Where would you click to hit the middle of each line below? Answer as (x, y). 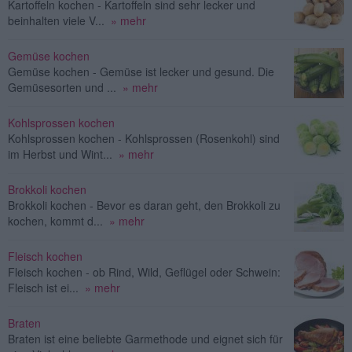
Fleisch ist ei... (43, 287)
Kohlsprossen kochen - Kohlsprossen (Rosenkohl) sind (144, 138)
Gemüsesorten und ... (62, 87)
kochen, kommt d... (55, 220)
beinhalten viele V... (56, 20)
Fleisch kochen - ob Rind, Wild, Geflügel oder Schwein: (144, 271)
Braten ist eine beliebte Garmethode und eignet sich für (145, 338)
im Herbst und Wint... (60, 154)
